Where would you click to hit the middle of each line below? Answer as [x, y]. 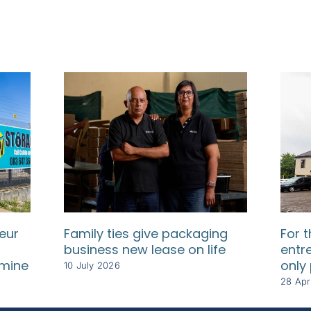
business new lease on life [144, 249]
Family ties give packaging [145, 233]
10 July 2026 [92, 266]
